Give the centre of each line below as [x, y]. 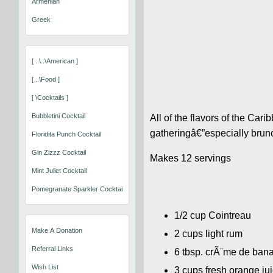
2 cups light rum [209, 234]
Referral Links [52, 248]
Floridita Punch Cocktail [66, 134]
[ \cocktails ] [50, 97]
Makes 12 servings [191, 158]
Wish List [45, 267]
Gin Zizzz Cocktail [59, 152]
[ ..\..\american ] [55, 61]
